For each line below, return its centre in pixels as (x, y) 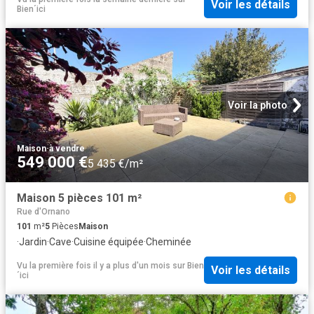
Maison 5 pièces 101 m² (79, 198)
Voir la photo (258, 105)
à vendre (67, 149)
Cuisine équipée (109, 242)
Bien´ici (31, 9)
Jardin (33, 242)
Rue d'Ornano (43, 212)
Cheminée (169, 242)
